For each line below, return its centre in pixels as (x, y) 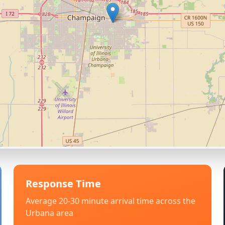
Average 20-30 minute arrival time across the (110, 201)
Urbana (40, 213)
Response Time (63, 184)
